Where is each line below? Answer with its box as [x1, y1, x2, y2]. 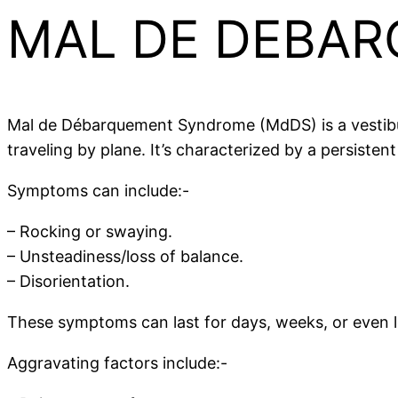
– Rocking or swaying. [7, 222, 172, 242]
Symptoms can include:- [7, 181, 189, 201]
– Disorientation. [7, 272, 130, 291]
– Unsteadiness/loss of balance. [7, 247, 243, 267]
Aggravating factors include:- [7, 354, 227, 373]
